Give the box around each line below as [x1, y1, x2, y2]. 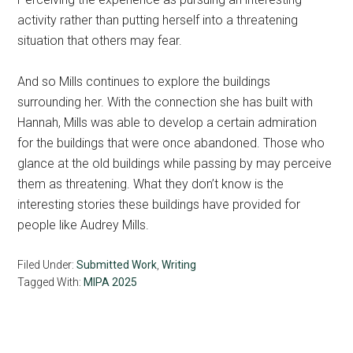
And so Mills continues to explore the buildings [17, 73, 271, 89]
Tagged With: [17, 275, 84, 288]
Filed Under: [17, 258, 77, 271]
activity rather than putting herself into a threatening [17, 12, 299, 28]
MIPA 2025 [84, 275, 138, 288]
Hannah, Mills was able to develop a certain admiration [17, 114, 318, 130]
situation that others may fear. [17, 32, 183, 48]
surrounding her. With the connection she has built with [17, 94, 314, 110]
